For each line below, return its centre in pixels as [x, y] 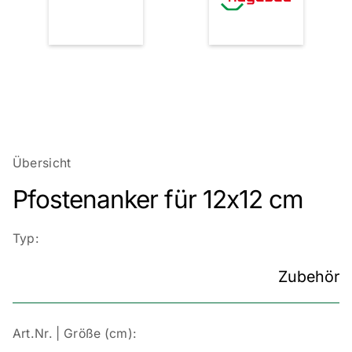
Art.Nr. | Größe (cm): [75, 334]
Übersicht [42, 163]
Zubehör [309, 277]
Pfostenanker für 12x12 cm [158, 199]
